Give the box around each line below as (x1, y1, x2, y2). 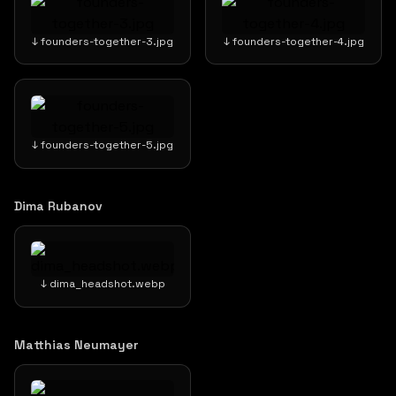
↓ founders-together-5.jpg (32, 138, 173, 153)
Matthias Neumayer (14, 336, 138, 353)
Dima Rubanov (14, 197, 103, 214)
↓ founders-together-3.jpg (32, 34, 173, 49)
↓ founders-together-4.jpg (223, 34, 364, 49)
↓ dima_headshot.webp (40, 277, 165, 292)
